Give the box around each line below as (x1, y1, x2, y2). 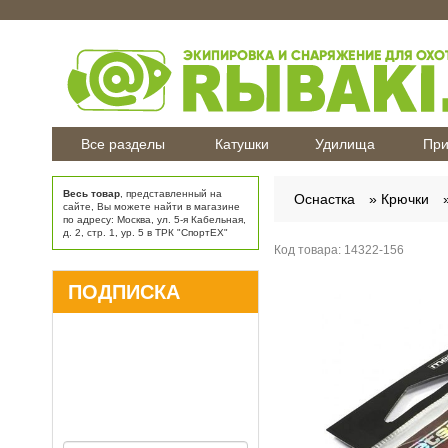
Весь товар (63, 188, 120, 199)
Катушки (215, 136, 269, 152)
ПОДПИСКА (68, 281, 180, 303)
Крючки (380, 191, 429, 207)
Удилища (314, 136, 375, 152)
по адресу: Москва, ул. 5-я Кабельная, (63, 214, 246, 225)
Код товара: (273, 243, 344, 258)
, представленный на (120, 188, 222, 199)
